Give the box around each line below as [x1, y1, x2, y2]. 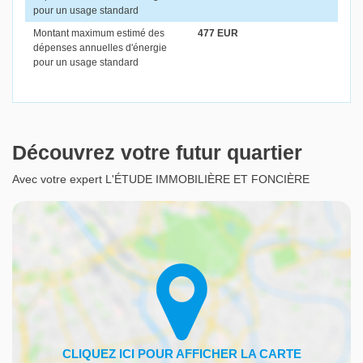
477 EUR [198, 28, 238, 40]
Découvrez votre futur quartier [12, 141, 302, 164]
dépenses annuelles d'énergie [33, 42, 167, 54]
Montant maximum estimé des [33, 28, 164, 40]
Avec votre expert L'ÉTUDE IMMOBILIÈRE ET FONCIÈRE [12, 173, 310, 186]
